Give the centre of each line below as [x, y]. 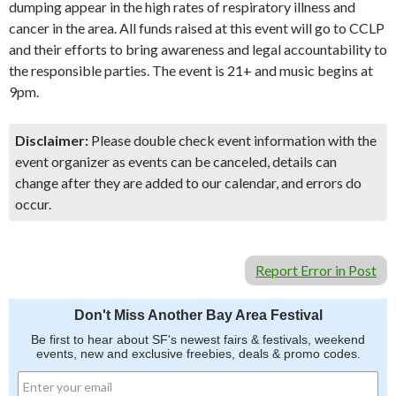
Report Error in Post [316, 270]
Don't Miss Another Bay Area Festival [198, 315]
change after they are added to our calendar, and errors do [188, 183]
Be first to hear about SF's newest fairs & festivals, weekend [198, 339]
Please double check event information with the [232, 140]
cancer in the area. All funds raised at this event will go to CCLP [197, 28]
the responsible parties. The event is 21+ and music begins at [191, 70]
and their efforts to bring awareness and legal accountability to [198, 49]
